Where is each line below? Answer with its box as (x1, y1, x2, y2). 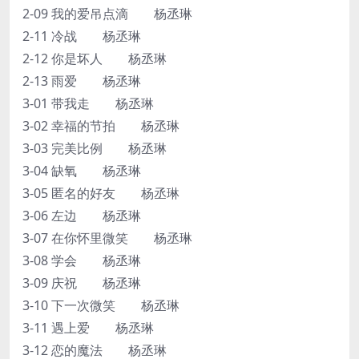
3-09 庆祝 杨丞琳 (22, 273, 141, 292)
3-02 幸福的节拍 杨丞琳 (22, 116, 179, 135)
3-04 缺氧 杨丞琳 (22, 161, 141, 179)
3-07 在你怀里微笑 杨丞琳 (22, 228, 192, 247)
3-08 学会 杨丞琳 (22, 251, 141, 269)
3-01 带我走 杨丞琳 (22, 94, 154, 112)
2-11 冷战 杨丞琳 (22, 26, 141, 45)
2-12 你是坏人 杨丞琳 (22, 49, 167, 67)
